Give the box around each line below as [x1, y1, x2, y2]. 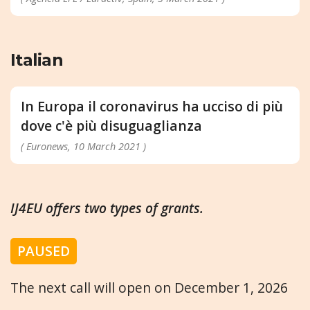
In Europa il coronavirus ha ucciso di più [21, 97, 283, 116]
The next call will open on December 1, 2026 [10, 277, 288, 297]
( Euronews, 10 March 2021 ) [21, 140, 146, 154]
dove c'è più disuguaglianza [21, 116, 202, 136]
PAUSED [17, 241, 70, 260]
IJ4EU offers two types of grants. [10, 199, 203, 218]
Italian [10, 50, 63, 71]
